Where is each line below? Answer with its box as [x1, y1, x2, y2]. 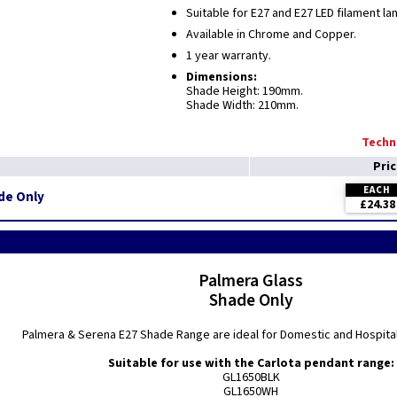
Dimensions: [186, 68, 257, 86]
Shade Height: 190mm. [186, 82, 303, 100]
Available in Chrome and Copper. [186, 26, 356, 43]
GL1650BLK [222, 369, 280, 386]
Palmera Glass [198, 269, 304, 293]
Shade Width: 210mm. [186, 97, 299, 114]
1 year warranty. [186, 47, 271, 65]
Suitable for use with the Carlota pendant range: [107, 354, 394, 372]
